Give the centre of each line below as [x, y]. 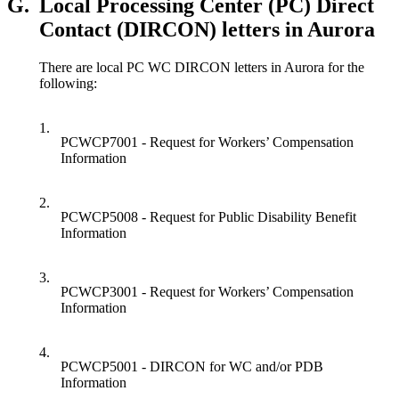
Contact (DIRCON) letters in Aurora [207, 30]
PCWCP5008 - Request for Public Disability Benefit [208, 217]
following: [68, 83]
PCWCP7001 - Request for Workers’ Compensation [207, 142]
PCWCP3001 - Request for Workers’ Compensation [207, 292]
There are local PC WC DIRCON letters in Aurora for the [202, 67]
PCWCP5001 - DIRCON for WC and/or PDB [192, 366]
